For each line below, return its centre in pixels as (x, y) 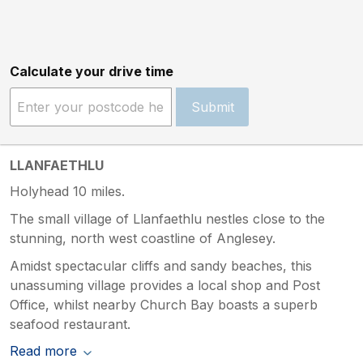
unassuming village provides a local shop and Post (165, 285)
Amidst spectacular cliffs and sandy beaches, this (161, 265)
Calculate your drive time (92, 71)
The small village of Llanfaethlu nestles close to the (167, 218)
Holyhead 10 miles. (67, 191)
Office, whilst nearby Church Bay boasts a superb (164, 304)
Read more (43, 350)
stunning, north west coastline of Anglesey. (143, 238)
